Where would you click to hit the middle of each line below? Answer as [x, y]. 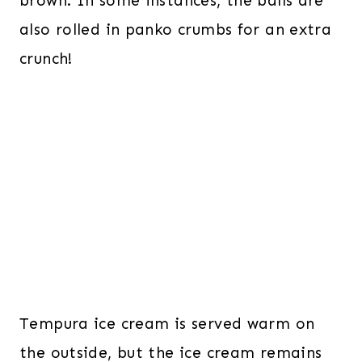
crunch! [46, 58]
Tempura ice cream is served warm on [167, 323]
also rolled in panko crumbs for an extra [176, 29]
